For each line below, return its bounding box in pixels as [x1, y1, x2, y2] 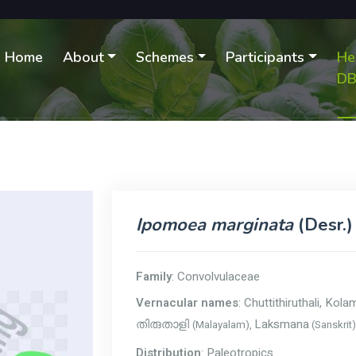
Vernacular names [136, 294, 238, 311]
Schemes [136, 48, 195, 67]
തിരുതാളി [136, 318, 189, 332]
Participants [226, 48, 305, 67]
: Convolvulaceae [172, 268, 260, 285]
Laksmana [254, 315, 309, 333]
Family [136, 268, 172, 285]
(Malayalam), [192, 317, 254, 333]
